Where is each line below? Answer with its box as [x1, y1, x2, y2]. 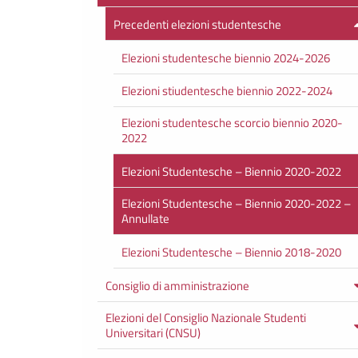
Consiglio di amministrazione [105, 276, 249, 295]
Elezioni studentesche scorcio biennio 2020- [121, 113, 343, 133]
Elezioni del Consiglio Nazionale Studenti [105, 308, 306, 327]
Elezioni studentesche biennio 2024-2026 [121, 48, 330, 67]
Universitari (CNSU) [105, 323, 201, 342]
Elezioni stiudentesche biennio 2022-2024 [121, 82, 332, 101]
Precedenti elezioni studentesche [113, 14, 281, 34]
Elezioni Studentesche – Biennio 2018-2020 [121, 242, 341, 261]
